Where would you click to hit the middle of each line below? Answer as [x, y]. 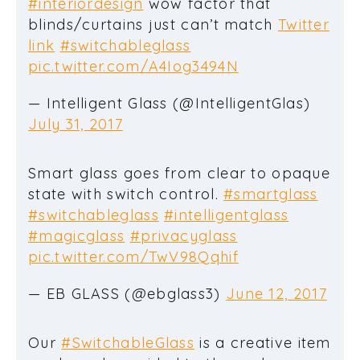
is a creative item [263, 342]
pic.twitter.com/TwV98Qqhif [133, 256]
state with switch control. [126, 194]
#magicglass [77, 235]
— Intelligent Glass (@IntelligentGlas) [170, 103]
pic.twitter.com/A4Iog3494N [133, 66]
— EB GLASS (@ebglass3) [127, 293]
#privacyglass [184, 235]
